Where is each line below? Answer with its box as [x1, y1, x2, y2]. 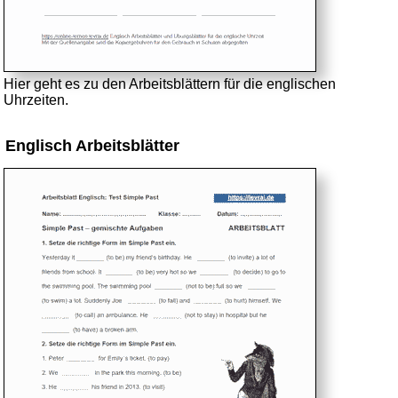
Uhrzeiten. [4, 92, 69, 107]
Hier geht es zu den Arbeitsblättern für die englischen [4, 76, 337, 92]
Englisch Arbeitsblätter [5, 136, 180, 155]
